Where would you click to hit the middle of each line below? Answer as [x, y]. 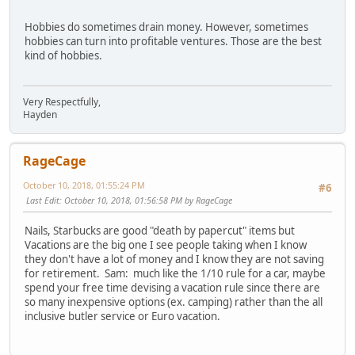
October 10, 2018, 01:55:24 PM [84, 185]
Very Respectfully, [62, 102]
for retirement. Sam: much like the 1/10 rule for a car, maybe [175, 273]
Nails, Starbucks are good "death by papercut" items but [160, 230]
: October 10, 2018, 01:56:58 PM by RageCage [146, 200]
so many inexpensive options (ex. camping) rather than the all [174, 302]
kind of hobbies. [63, 56]
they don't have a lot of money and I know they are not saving [174, 259]
